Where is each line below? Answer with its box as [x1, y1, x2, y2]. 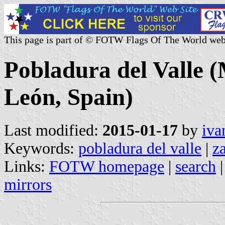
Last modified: [4, 121, 102, 139]
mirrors [4, 175, 52, 193]
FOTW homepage [49, 157, 164, 175]
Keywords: [4, 139, 78, 157]
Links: [4, 157, 49, 175]
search [175, 157, 216, 175]
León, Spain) [4, 84, 133, 110]
